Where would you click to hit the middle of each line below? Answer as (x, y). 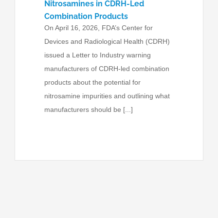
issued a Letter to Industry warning (97, 55)
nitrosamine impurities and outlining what (107, 96)
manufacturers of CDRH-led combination (107, 69)
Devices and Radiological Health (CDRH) (107, 41)
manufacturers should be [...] (88, 109)
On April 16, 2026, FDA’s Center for (98, 28)
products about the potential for (92, 82)
